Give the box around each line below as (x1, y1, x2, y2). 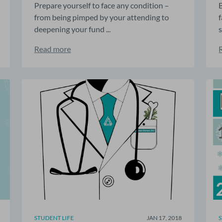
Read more (34, 44, 71, 54)
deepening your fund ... (34, 24, 111, 34)
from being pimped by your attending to (34, 12, 169, 22)
